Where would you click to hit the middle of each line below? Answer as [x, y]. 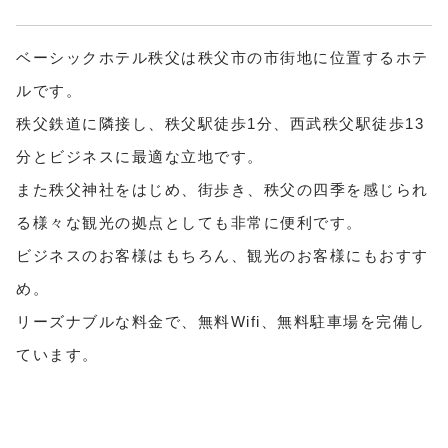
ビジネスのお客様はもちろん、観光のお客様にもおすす [222, 255]
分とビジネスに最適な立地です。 [140, 156]
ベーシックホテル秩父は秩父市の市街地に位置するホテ [222, 57]
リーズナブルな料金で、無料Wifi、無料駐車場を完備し [221, 321]
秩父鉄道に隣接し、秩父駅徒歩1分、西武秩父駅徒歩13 [220, 123]
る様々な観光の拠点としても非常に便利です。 [189, 222]
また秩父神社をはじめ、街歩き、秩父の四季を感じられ [222, 189]
